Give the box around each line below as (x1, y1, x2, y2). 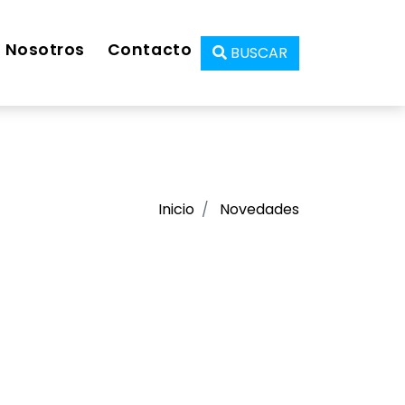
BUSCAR (227, 42, 288, 63)
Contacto (107, 38, 193, 61)
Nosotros (5, 38, 85, 61)
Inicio (158, 199, 194, 220)
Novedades (220, 199, 299, 220)
